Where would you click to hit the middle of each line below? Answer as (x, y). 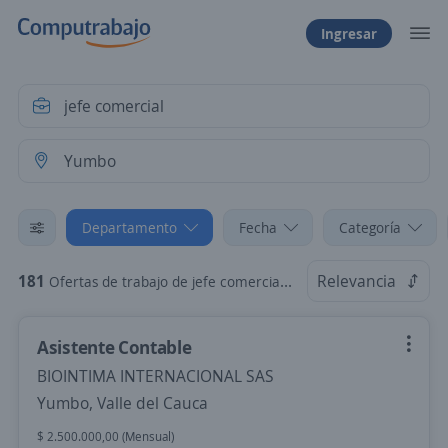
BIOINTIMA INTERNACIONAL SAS (155, 376)
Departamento (129, 227)
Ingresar (349, 33)
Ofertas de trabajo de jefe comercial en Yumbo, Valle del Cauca (164, 281)
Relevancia (356, 281)
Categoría (370, 227)
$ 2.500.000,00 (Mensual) (105, 436)
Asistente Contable (114, 347)
